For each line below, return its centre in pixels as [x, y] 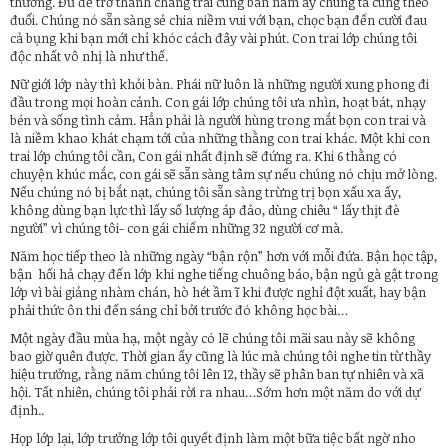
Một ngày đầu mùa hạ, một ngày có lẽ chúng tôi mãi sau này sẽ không [212, 338]
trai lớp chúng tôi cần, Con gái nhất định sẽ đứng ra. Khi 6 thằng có [203, 156]
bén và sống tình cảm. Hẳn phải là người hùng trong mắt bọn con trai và [218, 120]
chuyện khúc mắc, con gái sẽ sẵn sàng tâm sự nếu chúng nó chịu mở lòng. [223, 174]
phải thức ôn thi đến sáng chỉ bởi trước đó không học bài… [179, 310]
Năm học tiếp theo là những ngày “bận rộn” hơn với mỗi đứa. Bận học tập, [223, 256]
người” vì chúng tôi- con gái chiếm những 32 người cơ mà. [176, 228]
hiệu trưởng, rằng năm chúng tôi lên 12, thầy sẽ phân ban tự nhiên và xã [217, 374]
